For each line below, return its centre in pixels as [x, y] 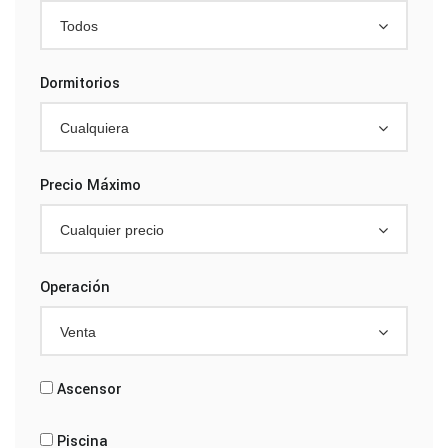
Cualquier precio [112, 229]
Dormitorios [80, 83]
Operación [75, 287]
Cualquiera [94, 127]
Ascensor [89, 389]
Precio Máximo [90, 185]
